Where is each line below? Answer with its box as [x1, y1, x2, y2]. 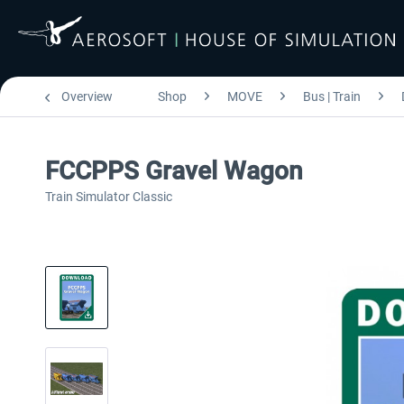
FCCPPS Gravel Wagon [45, 156, 303, 186]
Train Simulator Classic [45, 189, 172, 204]
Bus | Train [303, 89, 361, 104]
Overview [61, 89, 113, 104]
